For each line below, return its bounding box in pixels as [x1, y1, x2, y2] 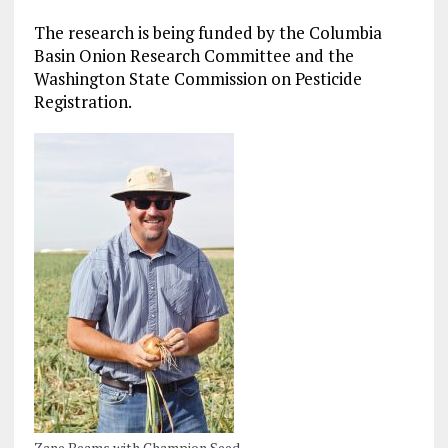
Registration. [33, 90, 132, 114]
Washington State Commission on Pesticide [33, 67, 362, 91]
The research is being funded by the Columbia [33, 21, 382, 45]
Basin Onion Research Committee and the [33, 44, 354, 68]
